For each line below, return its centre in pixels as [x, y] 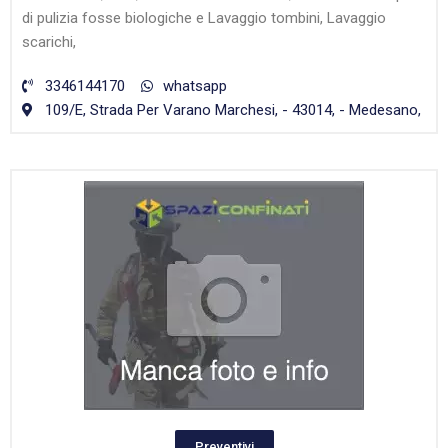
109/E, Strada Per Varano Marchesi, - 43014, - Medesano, [232, 110]
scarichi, [49, 42]
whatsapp [195, 86]
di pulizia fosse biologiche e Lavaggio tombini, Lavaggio [204, 18]
